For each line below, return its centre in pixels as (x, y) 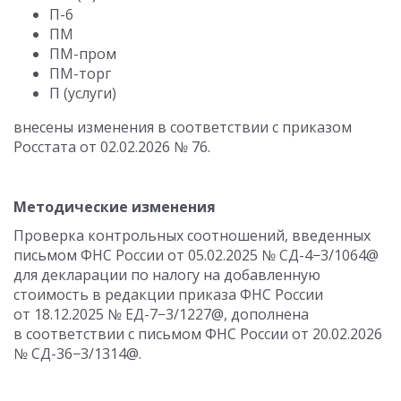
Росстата (47, 147)
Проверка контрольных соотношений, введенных (192, 235)
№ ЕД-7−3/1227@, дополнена (206, 314)
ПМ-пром (83, 54)
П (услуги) (83, 93)
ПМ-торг (80, 73)
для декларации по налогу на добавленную (167, 275)
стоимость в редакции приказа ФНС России (168, 294)
